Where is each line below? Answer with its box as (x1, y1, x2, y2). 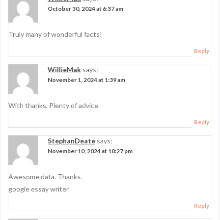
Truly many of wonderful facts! (8, 30, 102, 38)
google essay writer (8, 185, 69, 193)
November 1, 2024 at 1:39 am (48, 76, 125, 83)
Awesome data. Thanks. (8, 172, 82, 181)
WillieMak (48, 65, 81, 74)
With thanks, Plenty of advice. (8, 101, 100, 110)
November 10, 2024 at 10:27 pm (48, 147, 133, 155)
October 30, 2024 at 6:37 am (48, 5, 123, 12)
